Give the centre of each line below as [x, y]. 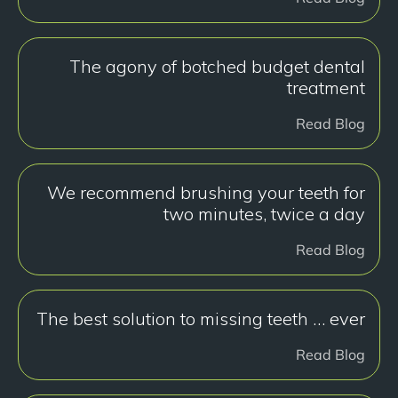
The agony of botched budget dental [217, 66]
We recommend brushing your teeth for [206, 192]
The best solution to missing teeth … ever [201, 318]
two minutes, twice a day [264, 213]
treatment [326, 87]
